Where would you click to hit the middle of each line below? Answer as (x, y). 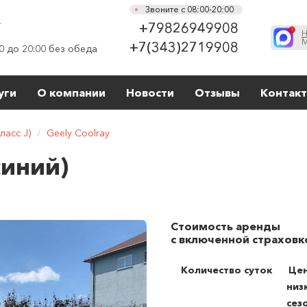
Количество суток (226, 270)
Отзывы (217, 93)
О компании (71, 93)
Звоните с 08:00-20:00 (189, 9)
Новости (150, 93)
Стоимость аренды (225, 226)
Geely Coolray (78, 133)
